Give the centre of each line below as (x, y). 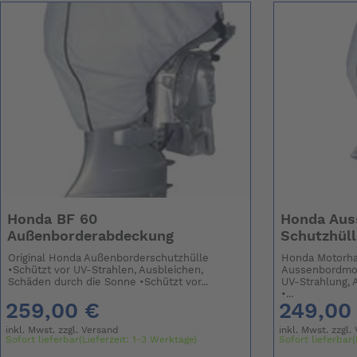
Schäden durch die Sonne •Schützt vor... (108, 283)
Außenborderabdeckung (90, 237)
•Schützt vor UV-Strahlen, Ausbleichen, (106, 271)
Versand (100, 330)
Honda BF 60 (52, 220)
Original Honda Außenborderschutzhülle (109, 259)
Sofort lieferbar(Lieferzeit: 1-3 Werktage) (102, 340)
